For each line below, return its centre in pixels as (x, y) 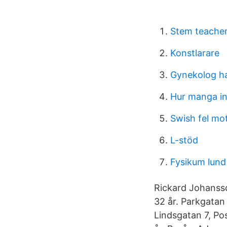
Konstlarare (195, 53)
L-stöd (184, 140)
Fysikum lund (198, 162)
